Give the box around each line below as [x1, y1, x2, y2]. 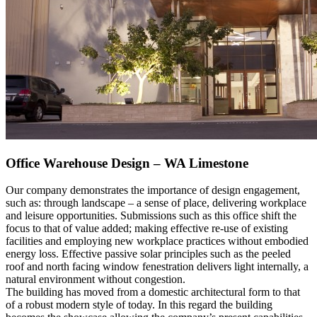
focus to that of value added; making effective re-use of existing [6, 222, 288, 235]
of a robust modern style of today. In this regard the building [6, 299, 272, 311]
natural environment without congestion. [6, 273, 185, 286]
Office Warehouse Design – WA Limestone [6, 155, 248, 171]
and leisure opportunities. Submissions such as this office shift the [6, 209, 296, 222]
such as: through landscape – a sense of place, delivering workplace [6, 197, 306, 209]
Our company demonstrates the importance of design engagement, [6, 184, 300, 197]
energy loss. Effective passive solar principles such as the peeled [6, 248, 291, 260]
